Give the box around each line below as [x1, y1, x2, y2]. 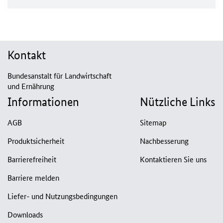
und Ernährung [7, 81, 54, 92]
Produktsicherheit [7, 135, 64, 146]
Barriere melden [7, 172, 59, 183]
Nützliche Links [140, 95, 216, 110]
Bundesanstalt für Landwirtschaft [7, 70, 111, 81]
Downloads [7, 209, 43, 220]
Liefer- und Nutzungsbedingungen [7, 191, 117, 202]
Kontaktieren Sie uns [140, 154, 207, 165]
